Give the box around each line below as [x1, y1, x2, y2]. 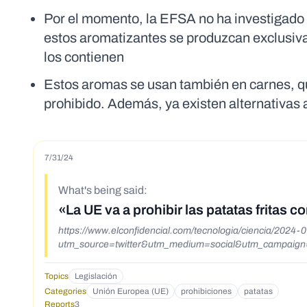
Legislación [75, 271, 117, 282]
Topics [45, 271, 69, 282]
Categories [45, 286, 86, 297]
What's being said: [58, 184, 147, 197]
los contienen [44, 49, 124, 65]
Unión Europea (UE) [93, 286, 169, 297]
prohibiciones [181, 286, 232, 297]
